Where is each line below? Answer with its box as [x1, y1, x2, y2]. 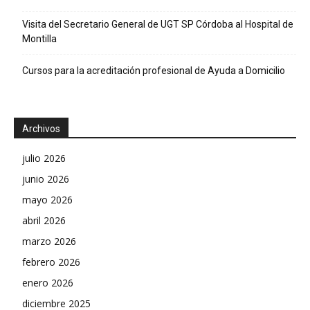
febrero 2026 [22, 255, 80, 268]
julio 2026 [22, 152, 66, 165]
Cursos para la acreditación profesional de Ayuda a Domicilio [22, 65, 285, 76]
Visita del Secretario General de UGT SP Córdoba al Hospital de [22, 19, 293, 30]
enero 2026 [22, 276, 73, 289]
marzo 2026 [22, 235, 76, 248]
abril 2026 [22, 214, 66, 227]
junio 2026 [22, 172, 69, 185]
